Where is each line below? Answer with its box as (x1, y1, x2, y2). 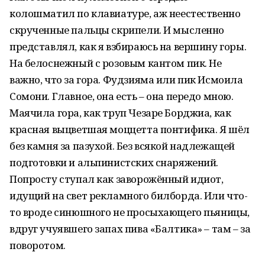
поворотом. (9, 238, 66, 252)
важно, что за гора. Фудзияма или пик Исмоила (9, 73, 243, 86)
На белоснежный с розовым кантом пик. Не (9, 56, 222, 70)
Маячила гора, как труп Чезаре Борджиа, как (9, 106, 231, 119)
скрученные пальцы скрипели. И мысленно (9, 23, 225, 37)
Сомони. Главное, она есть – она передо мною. (9, 89, 234, 103)
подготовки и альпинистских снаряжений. (9, 156, 219, 169)
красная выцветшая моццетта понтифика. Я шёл (9, 122, 250, 136)
